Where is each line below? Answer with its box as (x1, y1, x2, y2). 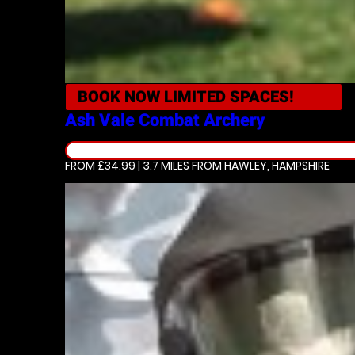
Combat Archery (139, 110, 265, 130)
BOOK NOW (78, 87, 164, 106)
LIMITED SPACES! (164, 87, 294, 106)
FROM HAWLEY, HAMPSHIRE (189, 158, 330, 174)
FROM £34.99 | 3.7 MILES (65, 158, 189, 174)
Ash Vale (65, 110, 139, 130)
